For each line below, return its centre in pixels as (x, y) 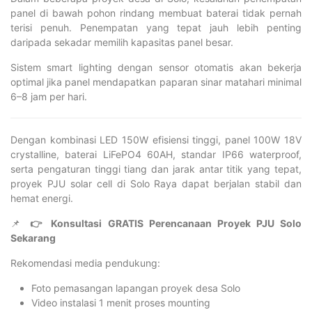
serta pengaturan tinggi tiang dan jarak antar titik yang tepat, (156, 169)
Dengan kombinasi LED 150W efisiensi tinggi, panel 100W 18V (156, 139)
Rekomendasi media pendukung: (85, 263)
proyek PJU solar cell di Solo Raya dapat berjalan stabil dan (156, 183)
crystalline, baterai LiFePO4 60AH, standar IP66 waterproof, (156, 154)
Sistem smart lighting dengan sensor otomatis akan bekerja (156, 67)
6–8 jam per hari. (49, 96)
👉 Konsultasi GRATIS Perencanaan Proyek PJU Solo (166, 223)
